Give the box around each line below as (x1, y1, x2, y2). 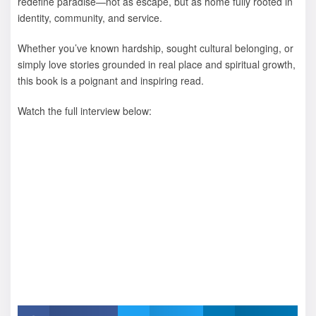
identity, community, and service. (18, 11, 162, 25)
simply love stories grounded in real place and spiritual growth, (18, 57, 296, 71)
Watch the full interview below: (18, 103, 152, 118)
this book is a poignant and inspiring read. (18, 73, 204, 87)
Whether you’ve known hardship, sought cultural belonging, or (18, 41, 293, 55)
